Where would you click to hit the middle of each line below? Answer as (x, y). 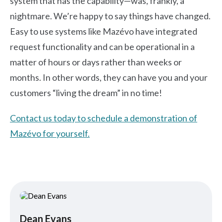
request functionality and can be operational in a (102, 47)
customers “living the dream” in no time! (86, 93)
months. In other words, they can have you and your (109, 77)
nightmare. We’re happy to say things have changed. (110, 16)
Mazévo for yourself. (50, 133)
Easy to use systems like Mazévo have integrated (104, 31)
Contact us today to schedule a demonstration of (104, 118)
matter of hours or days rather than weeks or (96, 62)
